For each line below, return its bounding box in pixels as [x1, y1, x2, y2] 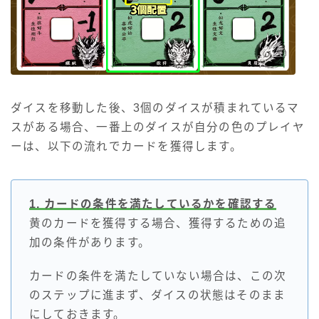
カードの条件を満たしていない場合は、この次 [29, 270, 287, 283]
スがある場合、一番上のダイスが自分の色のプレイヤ [11, 121, 305, 134]
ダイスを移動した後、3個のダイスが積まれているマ [11, 102, 299, 115]
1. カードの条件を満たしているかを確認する [29, 198, 277, 211]
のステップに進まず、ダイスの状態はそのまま [29, 289, 286, 302]
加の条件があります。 [29, 236, 150, 249]
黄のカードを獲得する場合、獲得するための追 [29, 217, 287, 230]
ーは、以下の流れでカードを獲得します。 [11, 140, 242, 153]
